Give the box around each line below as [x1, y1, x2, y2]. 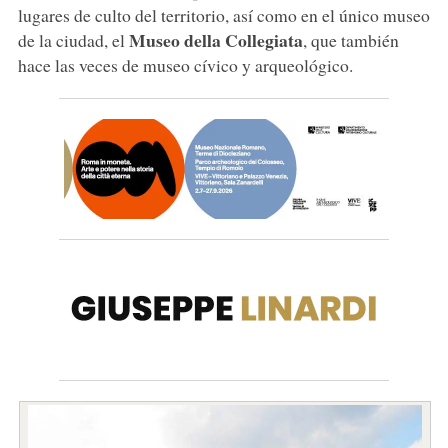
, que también [302, 27, 399, 52]
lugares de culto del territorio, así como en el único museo [17, 2, 430, 27]
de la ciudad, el [17, 27, 129, 52]
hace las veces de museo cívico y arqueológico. [17, 52, 353, 77]
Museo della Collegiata [128, 26, 303, 53]
